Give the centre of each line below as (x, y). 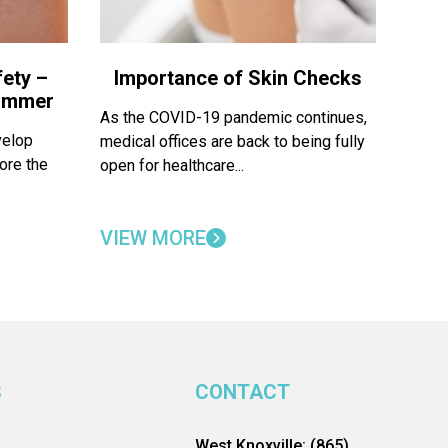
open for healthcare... (172, 165)
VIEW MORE (153, 238)
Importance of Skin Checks (238, 78)
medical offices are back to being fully (232, 141)
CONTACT (243, 392)
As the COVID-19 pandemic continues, (233, 117)
